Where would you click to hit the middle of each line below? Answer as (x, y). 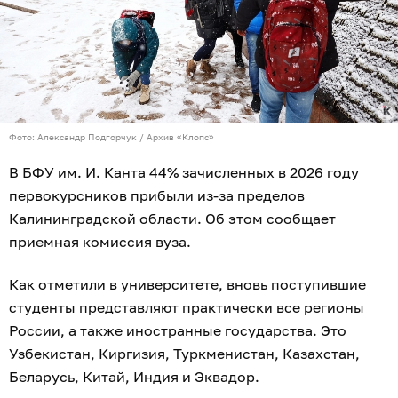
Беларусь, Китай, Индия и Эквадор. (134, 377)
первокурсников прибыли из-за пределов (157, 196)
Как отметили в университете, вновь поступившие (187, 285)
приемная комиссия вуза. (100, 242)
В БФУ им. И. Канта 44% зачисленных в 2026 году (184, 173)
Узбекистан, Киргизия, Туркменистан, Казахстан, (184, 354)
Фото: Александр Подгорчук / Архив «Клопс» (111, 137)
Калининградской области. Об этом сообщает (172, 219)
